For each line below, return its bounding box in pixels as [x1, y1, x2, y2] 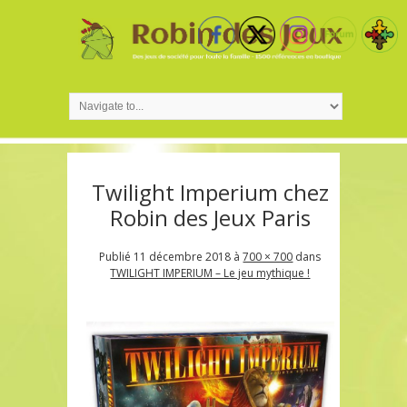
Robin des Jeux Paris [109, 202, 311, 233]
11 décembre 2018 [134, 248, 232, 264]
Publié [99, 248, 134, 264]
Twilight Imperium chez [91, 176, 329, 207]
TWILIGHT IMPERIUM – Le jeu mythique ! [110, 264, 311, 281]
